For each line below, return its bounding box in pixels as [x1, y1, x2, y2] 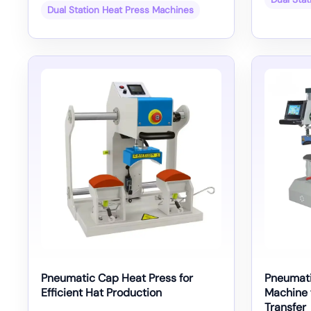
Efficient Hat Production [41, 285, 162, 300]
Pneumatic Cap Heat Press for [41, 270, 193, 285]
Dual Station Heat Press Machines [47, 4, 194, 17]
